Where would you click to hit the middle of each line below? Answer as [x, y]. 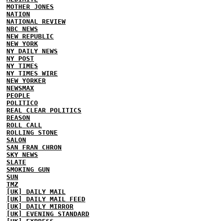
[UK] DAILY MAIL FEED [46, 199]
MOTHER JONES [30, 6]
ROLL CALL [24, 125]
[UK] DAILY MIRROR [40, 206]
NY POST [20, 58]
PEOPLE [18, 95]
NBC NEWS [22, 29]
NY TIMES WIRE [32, 73]
